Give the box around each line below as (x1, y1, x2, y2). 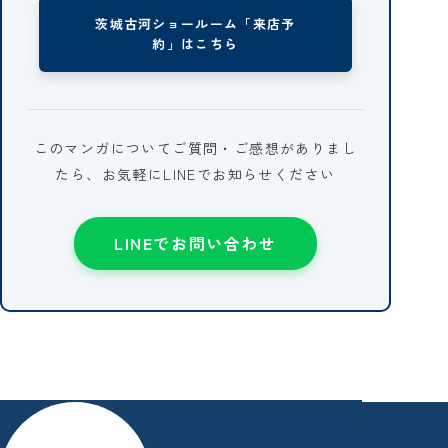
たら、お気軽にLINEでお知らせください (55, 163, 336, 184)
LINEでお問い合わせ (114, 230, 277, 255)
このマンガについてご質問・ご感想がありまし (33, 137, 358, 158)
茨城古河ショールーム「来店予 (95, 13, 296, 33)
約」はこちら (152, 33, 239, 53)
